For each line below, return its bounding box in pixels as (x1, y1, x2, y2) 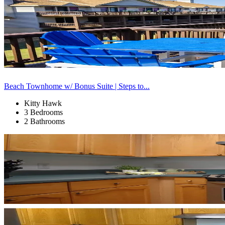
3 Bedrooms (24, 107, 63, 117)
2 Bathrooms (24, 117, 65, 126)
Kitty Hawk (24, 98, 62, 107)
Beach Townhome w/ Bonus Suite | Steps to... (4, 81, 150, 90)
